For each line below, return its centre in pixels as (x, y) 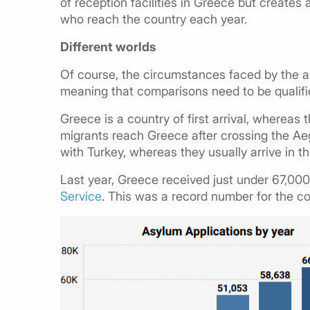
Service (81, 196)
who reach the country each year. (154, 19)
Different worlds (108, 46)
